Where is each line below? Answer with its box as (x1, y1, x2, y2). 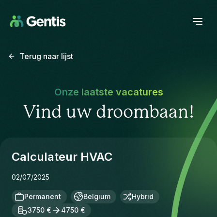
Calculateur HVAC (12, 150, 112, 164)
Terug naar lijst (19, 51, 73, 61)
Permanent (24, 192, 61, 201)
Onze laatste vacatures (54, 86, 163, 98)
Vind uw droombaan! (23, 104, 194, 121)
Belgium (83, 192, 110, 201)
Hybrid (132, 192, 154, 201)
